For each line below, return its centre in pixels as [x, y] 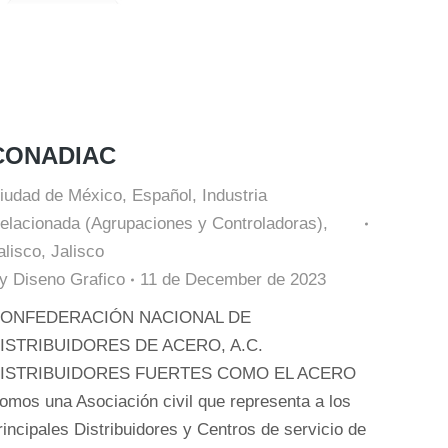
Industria [234, 195]
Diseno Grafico [69, 279]
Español [162, 195]
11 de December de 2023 [233, 279]
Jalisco [77, 251]
